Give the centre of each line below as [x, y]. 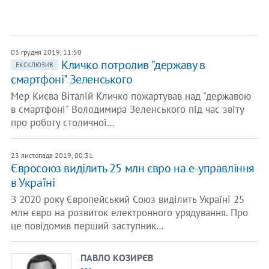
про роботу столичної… [62, 122]
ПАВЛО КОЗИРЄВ [116, 258]
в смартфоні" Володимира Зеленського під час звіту [127, 109]
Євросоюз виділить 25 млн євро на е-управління [132, 168]
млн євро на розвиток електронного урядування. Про [129, 213]
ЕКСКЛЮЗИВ [34, 65]
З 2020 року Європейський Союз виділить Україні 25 [127, 199]
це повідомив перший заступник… [87, 226]
